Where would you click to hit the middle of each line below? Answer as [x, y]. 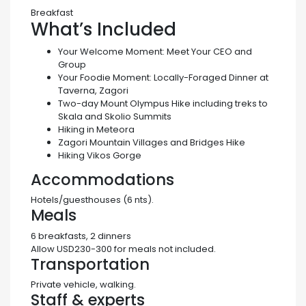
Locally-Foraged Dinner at [211, 77]
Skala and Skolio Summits [115, 116]
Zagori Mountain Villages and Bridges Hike [152, 142]
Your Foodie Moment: [106, 77]
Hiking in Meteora [96, 129]
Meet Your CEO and [209, 51]
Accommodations [102, 179]
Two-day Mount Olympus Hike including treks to [163, 103]
